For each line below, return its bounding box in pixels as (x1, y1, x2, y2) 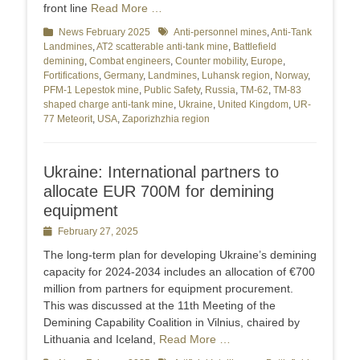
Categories (43, 27, 92, 39)
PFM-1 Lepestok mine (43, 84, 139, 96)
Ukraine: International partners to (43, 163, 279, 182)
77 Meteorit (43, 113, 92, 125)
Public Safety (144, 84, 200, 96)
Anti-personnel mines (174, 27, 267, 39)
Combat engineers (89, 55, 170, 67)
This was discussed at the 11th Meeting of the (43, 299, 276, 313)
